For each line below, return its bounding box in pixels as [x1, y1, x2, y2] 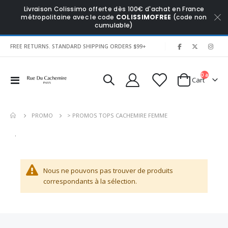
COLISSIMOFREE [116, 13, 172, 21]
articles [205, 71, 224, 79]
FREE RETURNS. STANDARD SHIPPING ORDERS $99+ [10, 42, 146, 50]
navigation [19, 84, 51, 94]
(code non [171, 13, 207, 21]
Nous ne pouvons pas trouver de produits [43, 166, 173, 176]
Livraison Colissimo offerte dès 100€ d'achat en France [23, 5, 205, 13]
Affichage [19, 74, 48, 84]
